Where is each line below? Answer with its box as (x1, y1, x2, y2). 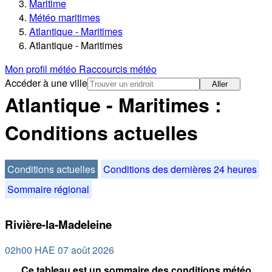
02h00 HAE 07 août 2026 (5, 243, 114, 257)
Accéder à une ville (5, 76, 87, 90)
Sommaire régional (7, 182, 89, 196)
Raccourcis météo (79, 62, 157, 76)
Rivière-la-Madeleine (5, 216, 112, 233)
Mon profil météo (5, 62, 79, 76)
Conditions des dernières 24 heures (103, 161, 257, 176)
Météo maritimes (29, 10, 100, 25)
